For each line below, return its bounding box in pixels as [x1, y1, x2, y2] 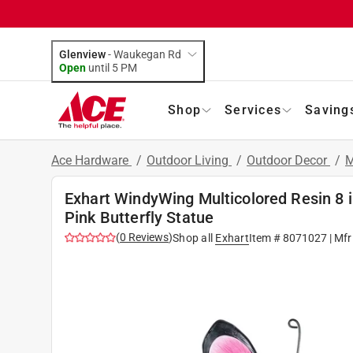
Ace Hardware [51, 152, 132, 168]
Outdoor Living [147, 152, 232, 168]
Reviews [126, 230, 169, 243]
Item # [248, 231, 283, 244]
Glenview [59, 47, 106, 61]
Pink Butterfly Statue [65, 207, 214, 227]
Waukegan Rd [113, 47, 181, 61]
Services [225, 102, 281, 117]
